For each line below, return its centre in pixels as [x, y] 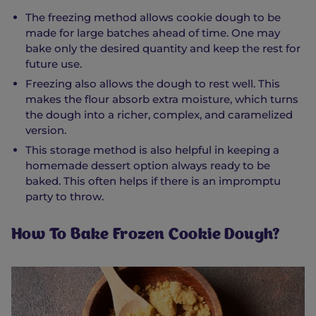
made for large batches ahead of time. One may [153, 32]
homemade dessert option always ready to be [148, 165]
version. [46, 130]
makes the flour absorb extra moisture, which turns [162, 99]
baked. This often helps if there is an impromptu [153, 181]
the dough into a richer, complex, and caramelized [159, 114]
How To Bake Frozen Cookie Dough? [145, 235]
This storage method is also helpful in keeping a [152, 150]
